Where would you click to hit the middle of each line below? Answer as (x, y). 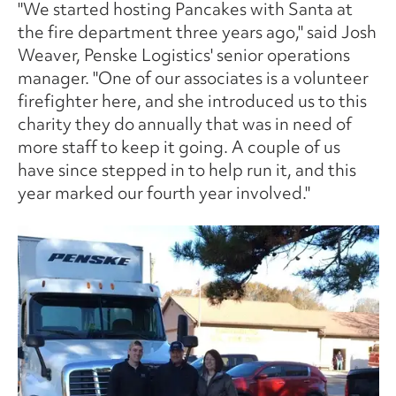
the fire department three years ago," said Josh (197, 31)
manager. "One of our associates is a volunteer (193, 77)
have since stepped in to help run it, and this (187, 169)
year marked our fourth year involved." (164, 192)
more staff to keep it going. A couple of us (179, 146)
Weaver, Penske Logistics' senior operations (183, 54)
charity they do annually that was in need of (184, 123)
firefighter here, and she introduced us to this (192, 100)
